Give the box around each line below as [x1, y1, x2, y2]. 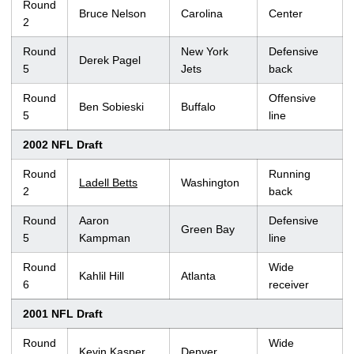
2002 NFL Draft [23, 138, 103, 152]
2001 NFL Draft [23, 307, 103, 321]
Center [269, 7, 303, 21]
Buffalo [181, 100, 216, 114]
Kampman [79, 232, 130, 245]
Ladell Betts [79, 176, 137, 190]
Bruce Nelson [79, 7, 146, 21]
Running [269, 168, 311, 181]
